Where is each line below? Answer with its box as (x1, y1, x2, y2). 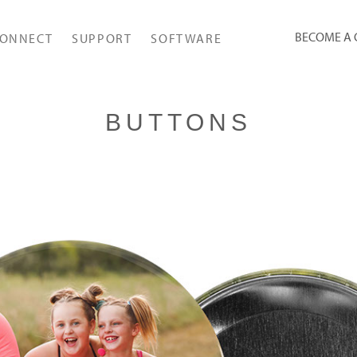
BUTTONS (105, 109, 252, 135)
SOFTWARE (151, 30, 222, 46)
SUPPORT (72, 30, 132, 46)
